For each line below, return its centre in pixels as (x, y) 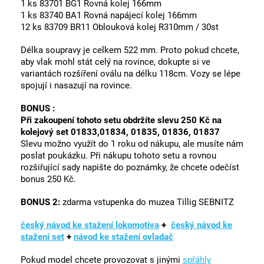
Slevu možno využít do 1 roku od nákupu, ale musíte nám (132, 144)
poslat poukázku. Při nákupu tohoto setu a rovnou (118, 156)
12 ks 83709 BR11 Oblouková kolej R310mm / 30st (120, 27)
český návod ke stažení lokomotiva (90, 225)
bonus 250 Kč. (48, 179)
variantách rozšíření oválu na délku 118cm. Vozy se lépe (131, 74)
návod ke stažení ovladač (123, 237)
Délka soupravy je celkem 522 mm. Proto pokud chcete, (130, 50)
